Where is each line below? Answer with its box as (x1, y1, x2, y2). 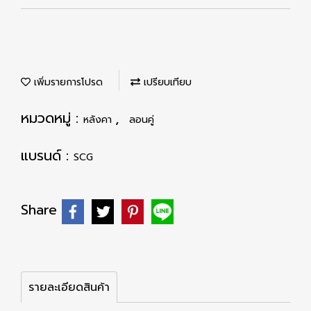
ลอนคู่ (129, 112, 154, 127)
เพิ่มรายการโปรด (31, 75, 103, 90)
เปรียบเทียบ (140, 75, 192, 90)
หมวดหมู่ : (21, 108, 83, 128)
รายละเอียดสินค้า (28, 279, 110, 296)
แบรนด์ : (21, 145, 74, 166)
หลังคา (83, 112, 115, 127)
